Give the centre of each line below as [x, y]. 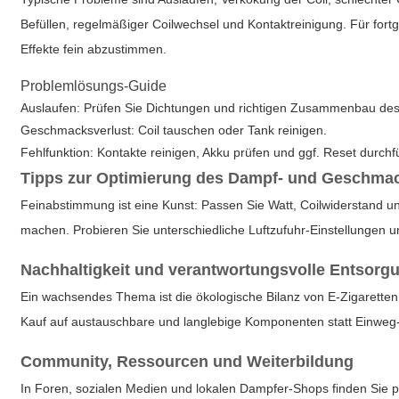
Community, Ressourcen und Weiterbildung [187, 362]
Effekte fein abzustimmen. [94, 49]
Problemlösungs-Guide [94, 86]
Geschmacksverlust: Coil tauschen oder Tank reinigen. [174, 130]
